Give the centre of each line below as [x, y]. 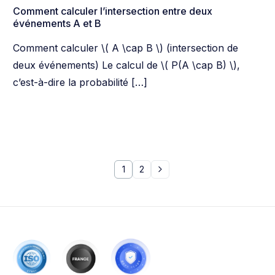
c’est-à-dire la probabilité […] [80, 83]
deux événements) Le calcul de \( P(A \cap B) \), [127, 65]
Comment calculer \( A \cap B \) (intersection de [126, 48]
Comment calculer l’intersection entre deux [113, 11]
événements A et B [57, 24]
